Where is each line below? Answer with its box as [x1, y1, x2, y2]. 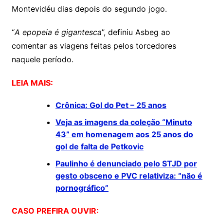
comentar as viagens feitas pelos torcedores [11, 41, 176, 51]
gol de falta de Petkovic [55, 142, 144, 152]
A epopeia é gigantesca [14, 27, 102, 37]
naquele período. [11, 54, 73, 65]
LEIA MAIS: [11, 78, 53, 88]
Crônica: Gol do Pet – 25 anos [55, 100, 166, 110]
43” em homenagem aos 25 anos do [55, 129, 193, 140]
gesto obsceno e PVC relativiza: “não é [55, 171, 202, 181]
